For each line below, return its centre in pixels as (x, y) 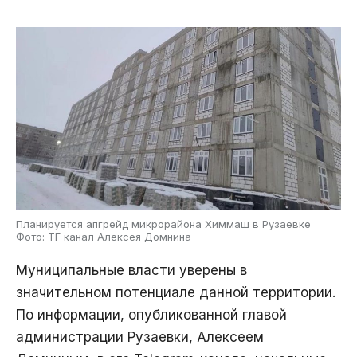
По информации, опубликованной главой (151, 315)
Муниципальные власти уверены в (131, 271)
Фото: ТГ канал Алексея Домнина (104, 237)
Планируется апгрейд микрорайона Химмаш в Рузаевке (163, 224)
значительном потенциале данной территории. (176, 293)
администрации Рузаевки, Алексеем (140, 337)
